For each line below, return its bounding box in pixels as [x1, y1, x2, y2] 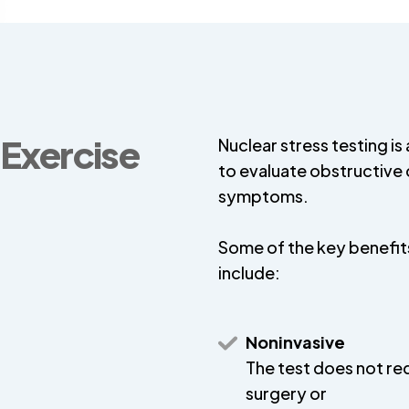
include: [218, 262, 280, 283]
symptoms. [218, 185, 309, 206]
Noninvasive [246, 331, 345, 352]
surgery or [246, 383, 327, 404]
